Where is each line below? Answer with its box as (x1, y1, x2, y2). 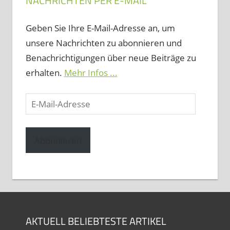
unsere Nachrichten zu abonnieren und (25, 37, 182, 49)
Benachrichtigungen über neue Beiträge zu (25, 52, 196, 64)
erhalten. (25, 67, 64, 79)
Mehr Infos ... (64, 67, 118, 79)
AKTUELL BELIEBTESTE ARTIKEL (25, 213, 166, 229)
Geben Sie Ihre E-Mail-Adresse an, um (25, 22, 175, 34)
